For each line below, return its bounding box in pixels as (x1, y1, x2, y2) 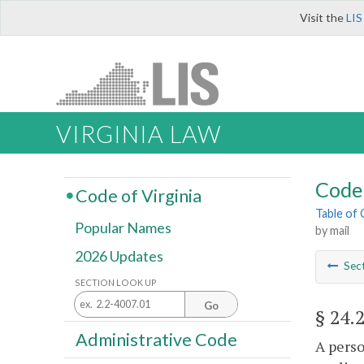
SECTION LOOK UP (75, 276, 157, 288)
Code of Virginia (75, 184, 201, 206)
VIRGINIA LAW (56, 120, 221, 149)
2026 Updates (75, 247, 163, 266)
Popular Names (75, 219, 171, 237)
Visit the (300, 11, 346, 24)
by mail (315, 223, 349, 238)
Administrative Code (75, 328, 237, 350)
